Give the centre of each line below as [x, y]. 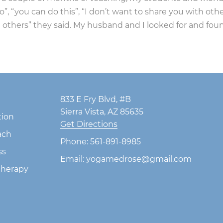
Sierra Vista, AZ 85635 [102, 112]
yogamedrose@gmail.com [139, 159]
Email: [72, 159]
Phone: [74, 142]
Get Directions [89, 124]
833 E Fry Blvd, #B [96, 100]
